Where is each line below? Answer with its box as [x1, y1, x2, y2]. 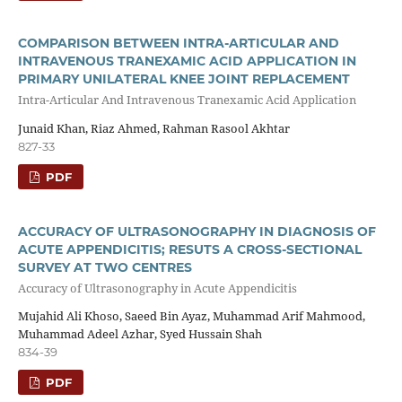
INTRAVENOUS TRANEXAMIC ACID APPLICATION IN [17, 52, 356, 69]
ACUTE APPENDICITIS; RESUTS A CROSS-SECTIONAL [17, 240, 362, 258]
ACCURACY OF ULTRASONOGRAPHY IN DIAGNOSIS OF [17, 223, 376, 240]
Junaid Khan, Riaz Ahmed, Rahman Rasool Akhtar [17, 119, 290, 136]
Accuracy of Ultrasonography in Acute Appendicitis [17, 279, 297, 296]
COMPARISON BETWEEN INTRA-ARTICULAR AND [17, 34, 339, 51]
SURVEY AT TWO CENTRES [17, 258, 192, 275]
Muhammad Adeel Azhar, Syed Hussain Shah [17, 326, 262, 343]
